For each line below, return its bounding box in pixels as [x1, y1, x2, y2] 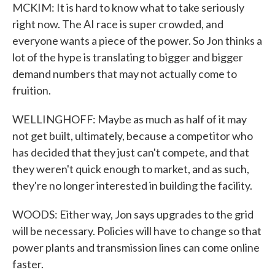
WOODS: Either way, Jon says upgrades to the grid [12, 207, 254, 221]
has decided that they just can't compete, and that [12, 145, 249, 159]
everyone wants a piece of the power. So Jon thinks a [12, 34, 262, 47]
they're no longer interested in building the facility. [12, 179, 252, 192]
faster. [12, 257, 44, 271]
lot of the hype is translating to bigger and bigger [12, 50, 243, 64]
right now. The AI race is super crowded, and [12, 17, 223, 31]
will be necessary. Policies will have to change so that [12, 224, 261, 238]
